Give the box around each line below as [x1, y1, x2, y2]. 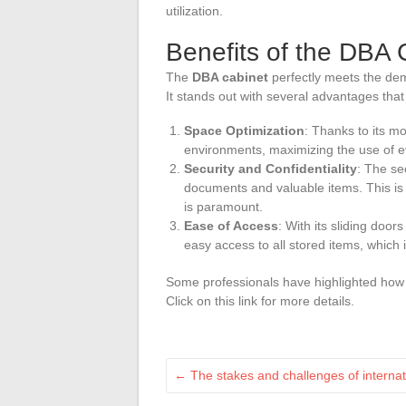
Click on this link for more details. [166, 293, 354, 308]
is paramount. [184, 198, 263, 214]
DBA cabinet [192, 69, 268, 84]
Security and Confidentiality [184, 160, 357, 176]
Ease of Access [184, 217, 278, 233]
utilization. [166, 3, 223, 18]
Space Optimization [184, 122, 304, 138]
